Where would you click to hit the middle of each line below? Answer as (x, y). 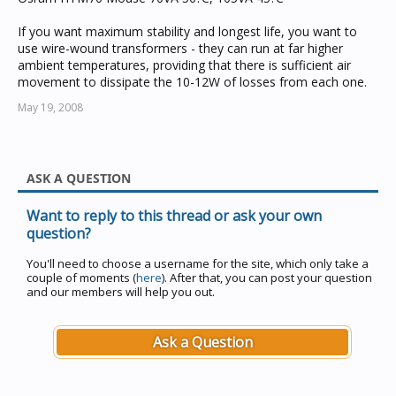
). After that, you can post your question (267, 278)
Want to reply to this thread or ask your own (174, 216)
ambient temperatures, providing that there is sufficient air (184, 65)
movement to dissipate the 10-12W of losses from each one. (192, 82)
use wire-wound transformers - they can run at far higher (180, 48)
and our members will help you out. (121, 292)
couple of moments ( (81, 278)
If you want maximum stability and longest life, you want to (187, 31)
